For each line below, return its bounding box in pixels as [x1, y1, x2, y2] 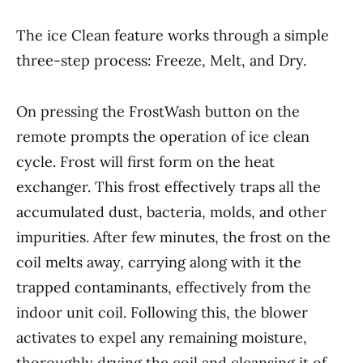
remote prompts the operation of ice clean [16, 127, 310, 147]
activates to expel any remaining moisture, [16, 328, 307, 348]
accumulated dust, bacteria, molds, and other [16, 203, 327, 222]
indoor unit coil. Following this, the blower [16, 303, 308, 322]
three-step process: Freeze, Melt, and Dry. [16, 51, 306, 70]
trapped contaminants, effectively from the [16, 278, 311, 297]
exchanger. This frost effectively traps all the [16, 177, 321, 197]
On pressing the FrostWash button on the [16, 102, 300, 122]
